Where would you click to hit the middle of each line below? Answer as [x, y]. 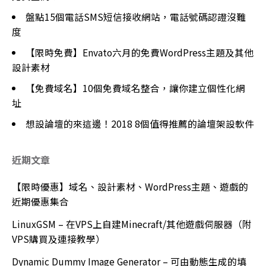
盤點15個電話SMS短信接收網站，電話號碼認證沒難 [135, 17]
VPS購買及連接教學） [58, 239]
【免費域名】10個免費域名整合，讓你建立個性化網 [135, 88]
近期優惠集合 [40, 201]
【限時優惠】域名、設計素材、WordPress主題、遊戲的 [130, 186]
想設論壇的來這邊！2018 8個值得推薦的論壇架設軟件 [140, 123]
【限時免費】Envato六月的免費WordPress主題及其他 [139, 52]
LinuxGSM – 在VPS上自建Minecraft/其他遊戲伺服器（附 [132, 224]
